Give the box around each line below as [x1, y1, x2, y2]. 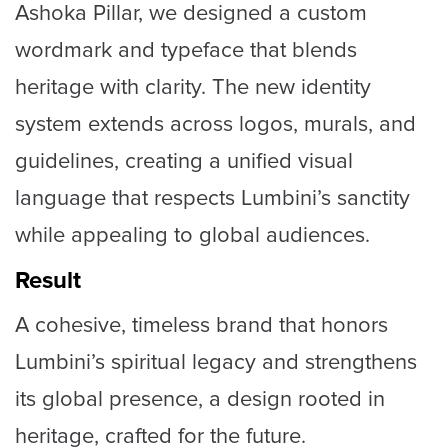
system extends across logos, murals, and [15, 110, 416, 138]
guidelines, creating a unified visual [15, 147, 353, 175]
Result [15, 265, 81, 295]
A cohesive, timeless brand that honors [15, 311, 388, 339]
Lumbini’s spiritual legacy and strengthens [15, 348, 417, 376]
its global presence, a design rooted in [15, 385, 385, 413]
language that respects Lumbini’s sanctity [15, 184, 410, 212]
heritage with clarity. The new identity [15, 73, 371, 101]
